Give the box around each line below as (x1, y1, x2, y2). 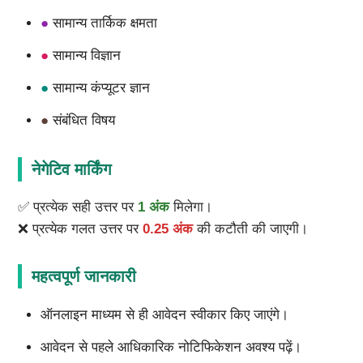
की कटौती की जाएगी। (192, 221, 308, 237)
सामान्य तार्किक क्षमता (48, 15, 165, 32)
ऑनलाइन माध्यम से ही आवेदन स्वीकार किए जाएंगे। (40, 307, 288, 323)
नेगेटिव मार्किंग (31, 160, 111, 179)
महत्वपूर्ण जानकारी (31, 267, 136, 286)
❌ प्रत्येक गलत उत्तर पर (17, 221, 143, 237)
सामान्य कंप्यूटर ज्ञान (48, 80, 162, 96)
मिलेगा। (169, 199, 212, 216)
